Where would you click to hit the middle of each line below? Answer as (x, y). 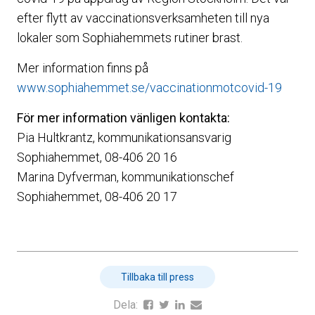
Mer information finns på (83, 68)
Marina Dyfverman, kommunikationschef (126, 177)
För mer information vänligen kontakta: (123, 118)
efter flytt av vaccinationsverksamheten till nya (143, 18)
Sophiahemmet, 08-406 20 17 (97, 197)
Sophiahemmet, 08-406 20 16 (97, 157)
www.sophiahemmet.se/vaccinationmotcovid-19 (149, 88)
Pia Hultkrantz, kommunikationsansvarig (124, 137)
